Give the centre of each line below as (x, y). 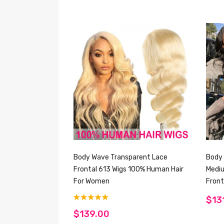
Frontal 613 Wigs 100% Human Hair (128, 169)
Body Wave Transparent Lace (120, 157)
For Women (91, 181)
